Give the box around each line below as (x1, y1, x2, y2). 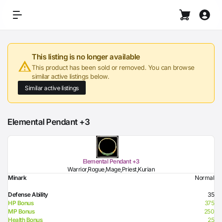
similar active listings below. (32, 72, 109, 80)
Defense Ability (8, 191, 48, 198)
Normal (195, 174, 214, 181)
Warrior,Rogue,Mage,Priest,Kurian (67, 166, 155, 173)
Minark (8, 174, 26, 181)
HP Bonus (8, 199, 34, 207)
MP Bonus (8, 208, 35, 215)
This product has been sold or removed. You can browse (32, 63, 195, 71)
